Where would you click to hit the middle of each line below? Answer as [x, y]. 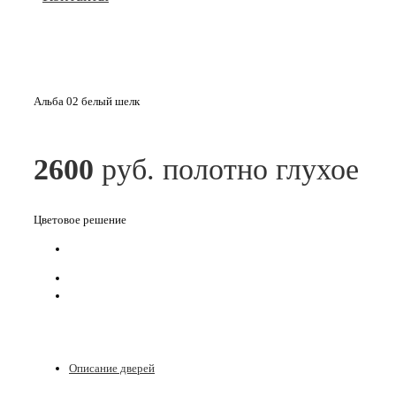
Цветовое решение [80, 219]
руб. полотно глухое [230, 169]
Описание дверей [112, 368]
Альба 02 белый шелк [87, 101]
